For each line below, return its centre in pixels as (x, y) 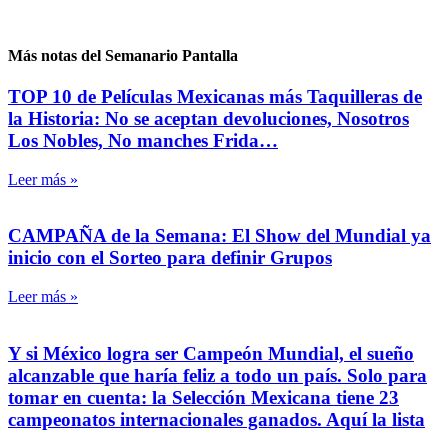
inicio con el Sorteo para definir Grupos (170, 258)
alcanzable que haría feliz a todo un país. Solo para (217, 375)
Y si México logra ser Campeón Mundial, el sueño (211, 353)
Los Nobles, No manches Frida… (143, 140)
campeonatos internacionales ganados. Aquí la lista (216, 419)
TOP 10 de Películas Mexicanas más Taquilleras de (215, 96)
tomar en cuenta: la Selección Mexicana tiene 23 (203, 397)
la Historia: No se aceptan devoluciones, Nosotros (208, 118)
